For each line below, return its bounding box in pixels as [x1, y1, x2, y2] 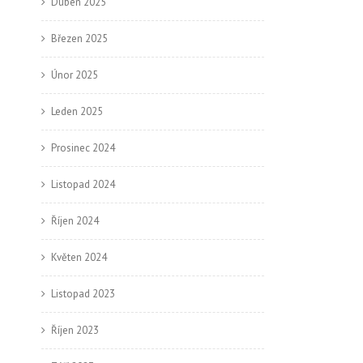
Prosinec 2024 [51, 141, 115, 155]
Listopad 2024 [51, 177, 115, 191]
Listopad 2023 [51, 287, 115, 301]
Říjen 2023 [51, 323, 99, 337]
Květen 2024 [51, 250, 107, 264]
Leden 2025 [51, 105, 103, 118]
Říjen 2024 [51, 214, 99, 228]
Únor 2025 [51, 68, 98, 82]
